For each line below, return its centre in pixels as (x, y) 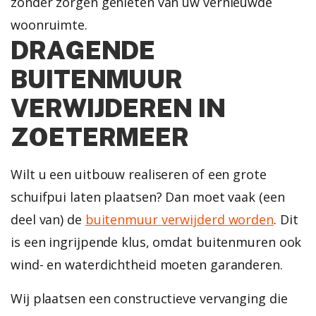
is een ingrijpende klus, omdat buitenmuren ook (156, 242)
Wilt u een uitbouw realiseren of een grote (139, 174)
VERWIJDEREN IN (118, 108)
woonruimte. (49, 24)
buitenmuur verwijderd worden (179, 219)
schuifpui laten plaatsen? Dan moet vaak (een (148, 196)
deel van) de (48, 219)
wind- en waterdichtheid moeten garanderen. (147, 264)
